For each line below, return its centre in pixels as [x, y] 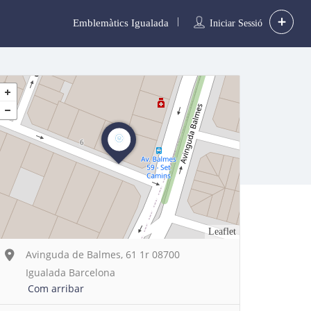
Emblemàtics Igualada [120, 23]
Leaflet [222, 232]
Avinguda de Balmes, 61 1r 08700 [103, 254]
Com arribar [56, 288]
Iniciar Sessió [236, 23]
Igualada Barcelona [70, 272]
